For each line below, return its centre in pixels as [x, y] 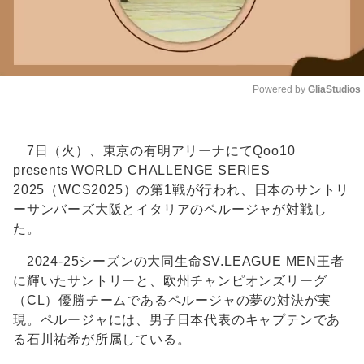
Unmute [319, 121]
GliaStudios [334, 90]
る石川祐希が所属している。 [102, 340]
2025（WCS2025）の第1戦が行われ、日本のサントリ [182, 190]
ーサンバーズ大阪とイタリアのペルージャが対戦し [170, 210]
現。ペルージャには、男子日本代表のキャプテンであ [177, 320]
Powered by [280, 90]
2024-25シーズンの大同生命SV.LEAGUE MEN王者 [179, 262]
